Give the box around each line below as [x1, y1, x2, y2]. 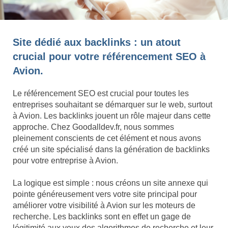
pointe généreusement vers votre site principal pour [13, 190, 197, 199]
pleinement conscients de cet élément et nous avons [13, 134, 201, 143]
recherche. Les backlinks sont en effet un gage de [13, 212, 191, 221]
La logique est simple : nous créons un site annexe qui [13, 179, 208, 188]
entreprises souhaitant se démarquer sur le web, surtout [13, 100, 212, 109]
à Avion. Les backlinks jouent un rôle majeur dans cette [13, 111, 211, 121]
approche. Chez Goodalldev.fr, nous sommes [13, 123, 174, 132]
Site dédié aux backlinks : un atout [13, 37, 181, 48]
